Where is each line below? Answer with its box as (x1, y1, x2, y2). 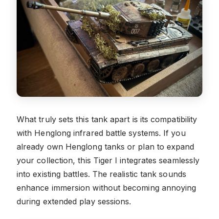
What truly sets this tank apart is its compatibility (17, 114, 197, 124)
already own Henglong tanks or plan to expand (17, 141, 195, 152)
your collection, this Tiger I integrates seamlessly (17, 155, 200, 165)
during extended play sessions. (17, 196, 131, 206)
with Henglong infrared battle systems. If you (17, 128, 186, 138)
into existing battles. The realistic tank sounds (17, 169, 186, 179)
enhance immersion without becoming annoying (17, 182, 197, 193)
